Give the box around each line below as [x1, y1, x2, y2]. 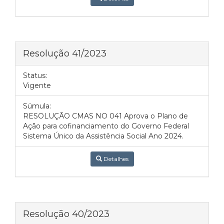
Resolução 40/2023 [23, 208, 109, 219]
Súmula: [23, 101, 51, 110]
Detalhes [101, 155, 128, 162]
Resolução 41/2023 [23, 47, 106, 59]
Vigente [23, 81, 51, 90]
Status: [23, 71, 47, 80]
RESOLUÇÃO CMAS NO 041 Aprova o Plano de [23, 111, 188, 120]
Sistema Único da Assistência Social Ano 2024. [23, 131, 183, 140]
